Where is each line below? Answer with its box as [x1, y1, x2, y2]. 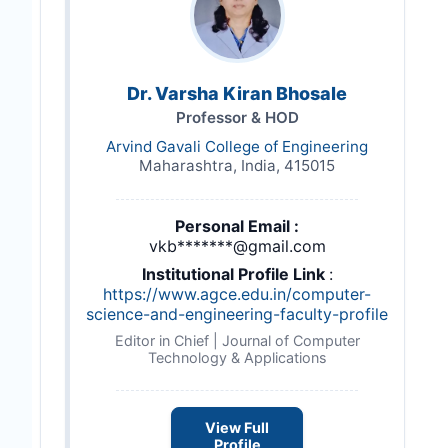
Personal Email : [175, 216, 299, 236]
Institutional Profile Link [141, 264, 329, 284]
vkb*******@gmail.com [148, 236, 326, 256]
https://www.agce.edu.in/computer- [103, 284, 371, 304]
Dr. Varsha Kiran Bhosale [127, 83, 347, 104]
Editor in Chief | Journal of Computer [114, 332, 360, 349]
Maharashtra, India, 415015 [139, 156, 335, 175]
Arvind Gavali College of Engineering [106, 137, 368, 156]
